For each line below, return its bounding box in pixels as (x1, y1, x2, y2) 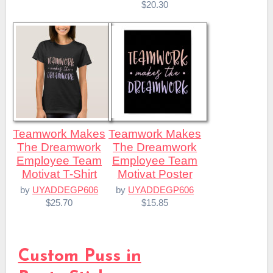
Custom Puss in (18, 247, 141, 265)
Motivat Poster (117, 168, 193, 181)
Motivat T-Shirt (21, 168, 97, 181)
